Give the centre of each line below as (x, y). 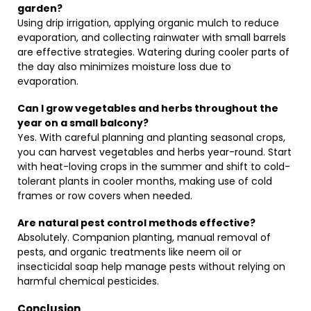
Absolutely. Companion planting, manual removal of (144, 237)
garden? (40, 8)
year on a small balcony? (83, 123)
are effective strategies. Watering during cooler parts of (153, 52)
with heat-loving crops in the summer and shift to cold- (154, 167)
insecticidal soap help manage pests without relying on (151, 267)
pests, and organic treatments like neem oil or (129, 252)
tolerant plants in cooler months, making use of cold (145, 181)
